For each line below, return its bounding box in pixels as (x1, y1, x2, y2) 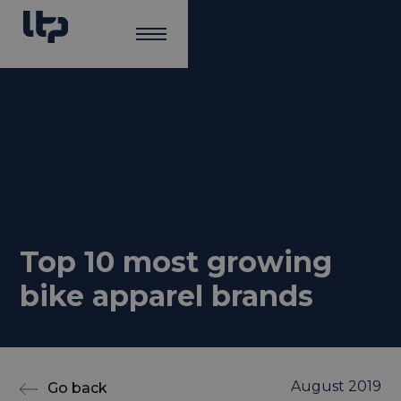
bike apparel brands (20, 277, 314, 313)
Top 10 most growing (20, 243, 333, 279)
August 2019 (290, 377, 381, 395)
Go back (47, 380, 108, 397)
